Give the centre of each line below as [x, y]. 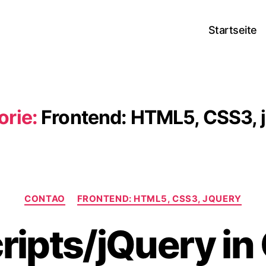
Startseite [232, 30]
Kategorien [159, 193]
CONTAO [45, 199]
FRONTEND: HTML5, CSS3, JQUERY [159, 199]
